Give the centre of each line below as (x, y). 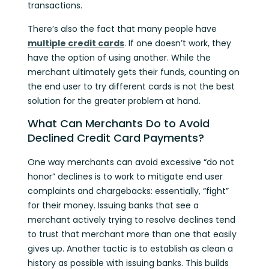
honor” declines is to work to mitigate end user (125, 177)
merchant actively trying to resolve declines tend (131, 220)
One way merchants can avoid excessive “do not (131, 162)
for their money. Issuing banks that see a (113, 206)
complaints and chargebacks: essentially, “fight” (128, 191)
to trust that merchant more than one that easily (132, 234)
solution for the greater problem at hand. (115, 101)
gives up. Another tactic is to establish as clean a (130, 249)
